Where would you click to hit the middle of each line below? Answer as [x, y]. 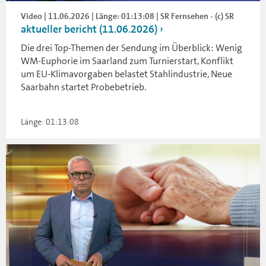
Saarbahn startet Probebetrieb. [83, 87]
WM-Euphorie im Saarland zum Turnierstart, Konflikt [127, 61]
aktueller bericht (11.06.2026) [89, 29]
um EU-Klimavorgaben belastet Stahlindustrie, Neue [126, 74]
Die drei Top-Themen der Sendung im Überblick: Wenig [132, 47]
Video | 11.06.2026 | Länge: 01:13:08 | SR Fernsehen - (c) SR [127, 16]
